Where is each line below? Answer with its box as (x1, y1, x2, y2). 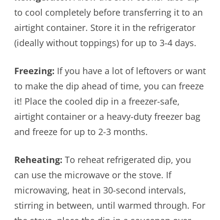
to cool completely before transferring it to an (14, 6, 203, 19)
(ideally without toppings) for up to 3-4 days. (14, 37, 196, 49)
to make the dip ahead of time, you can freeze (14, 80, 204, 92)
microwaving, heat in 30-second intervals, (14, 184, 186, 196)
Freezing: (14, 65, 55, 77)
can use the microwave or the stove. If (14, 169, 171, 181)
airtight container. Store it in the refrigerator (14, 22, 195, 34)
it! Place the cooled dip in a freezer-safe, (14, 95, 180, 108)
